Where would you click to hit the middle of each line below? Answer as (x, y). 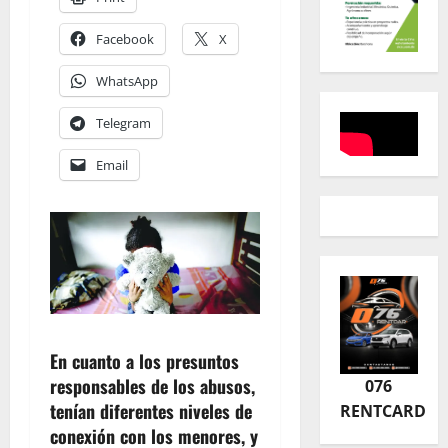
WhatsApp (127, 80)
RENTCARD (382, 411)
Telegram (123, 122)
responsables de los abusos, (152, 386)
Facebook (125, 38)
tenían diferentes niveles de (151, 411)
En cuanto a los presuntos (144, 361)
